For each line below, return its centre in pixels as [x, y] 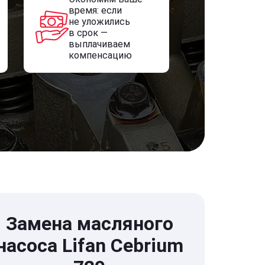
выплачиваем [99, 44]
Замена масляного [89, 224]
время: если [95, 10]
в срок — [88, 33]
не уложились [99, 22]
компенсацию [100, 55]
